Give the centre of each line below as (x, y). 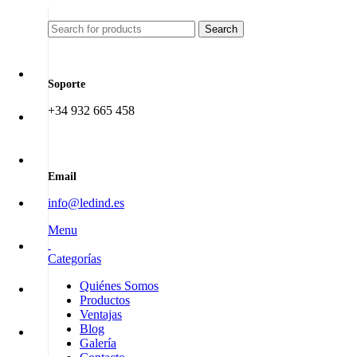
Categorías (75, 259)
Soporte (67, 84)
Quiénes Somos (119, 286)
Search (221, 29)
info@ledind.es (86, 203)
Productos (105, 300)
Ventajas (101, 315)
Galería (98, 343)
